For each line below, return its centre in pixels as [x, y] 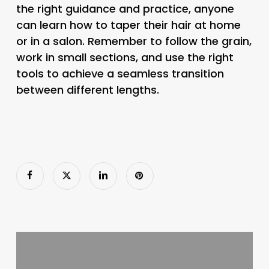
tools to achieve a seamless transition [120, 73]
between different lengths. [87, 89]
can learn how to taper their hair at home [128, 25]
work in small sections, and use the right [125, 57]
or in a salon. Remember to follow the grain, [134, 41]
